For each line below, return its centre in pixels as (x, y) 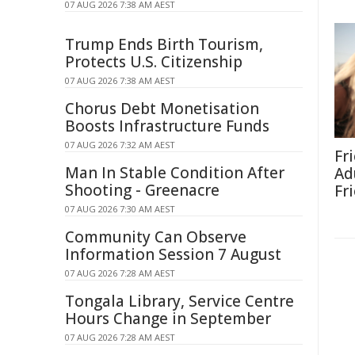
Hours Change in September (168, 319)
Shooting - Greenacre (142, 190)
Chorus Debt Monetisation (162, 109)
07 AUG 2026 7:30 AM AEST (120, 209)
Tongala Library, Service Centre (179, 301)
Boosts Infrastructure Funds (167, 126)
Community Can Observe (156, 237)
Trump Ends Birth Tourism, (164, 44)
